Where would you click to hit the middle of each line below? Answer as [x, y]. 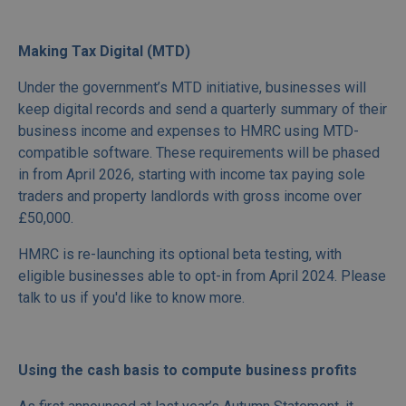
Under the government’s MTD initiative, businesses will [192, 88]
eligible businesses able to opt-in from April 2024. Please [202, 276]
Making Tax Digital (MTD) [104, 52]
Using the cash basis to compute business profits [188, 371]
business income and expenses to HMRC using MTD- [188, 131]
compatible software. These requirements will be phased [199, 153]
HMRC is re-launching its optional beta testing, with [180, 255]
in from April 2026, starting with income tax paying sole [192, 175]
